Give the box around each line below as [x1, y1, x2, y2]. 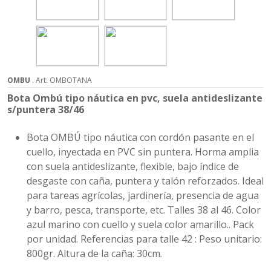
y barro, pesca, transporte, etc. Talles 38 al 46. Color [27, 203, 261, 217]
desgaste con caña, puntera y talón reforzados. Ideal [27, 174, 264, 188]
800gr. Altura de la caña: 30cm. [27, 247, 162, 260]
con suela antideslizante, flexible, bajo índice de [27, 160, 239, 173]
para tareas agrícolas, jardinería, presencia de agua [27, 189, 259, 202]
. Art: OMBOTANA [30, 75, 92, 85]
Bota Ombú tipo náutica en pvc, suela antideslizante [7, 91, 263, 105]
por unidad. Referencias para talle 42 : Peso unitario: [27, 232, 262, 246]
